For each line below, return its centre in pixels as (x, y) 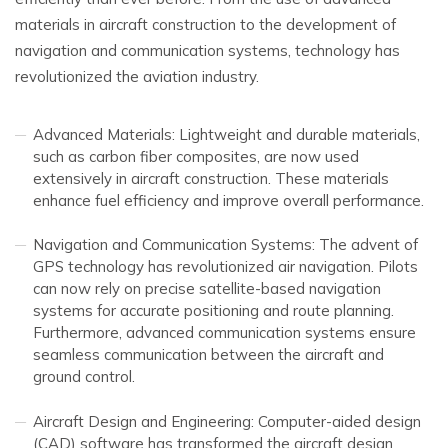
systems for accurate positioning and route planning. (213, 311)
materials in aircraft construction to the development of (205, 24)
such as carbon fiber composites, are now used (196, 156)
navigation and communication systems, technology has (207, 50)
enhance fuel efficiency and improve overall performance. (228, 200)
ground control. (84, 377)
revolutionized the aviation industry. (137, 76)
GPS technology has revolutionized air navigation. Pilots (225, 267)
